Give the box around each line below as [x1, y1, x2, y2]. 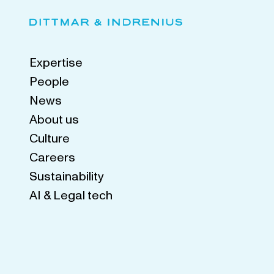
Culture [29, 130, 70, 147]
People [29, 73, 69, 91]
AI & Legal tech [29, 187, 113, 204]
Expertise [29, 54, 83, 72]
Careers [29, 149, 75, 166]
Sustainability [29, 168, 104, 185]
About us [29, 111, 79, 128]
